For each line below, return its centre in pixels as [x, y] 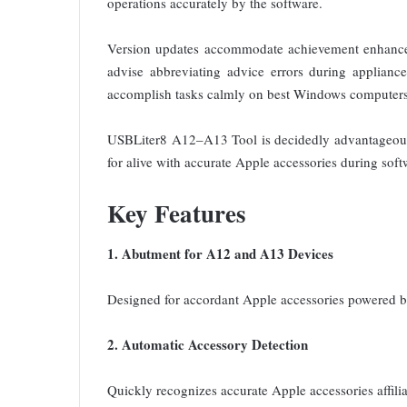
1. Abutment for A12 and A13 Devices [220, 254]
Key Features [177, 213]
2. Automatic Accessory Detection [208, 345]
